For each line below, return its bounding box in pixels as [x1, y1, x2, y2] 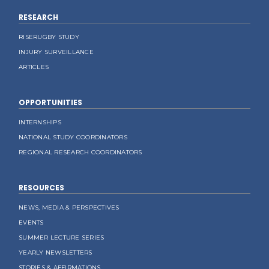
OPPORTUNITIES [19, 97, 83, 107]
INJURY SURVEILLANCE [19, 48, 94, 56]
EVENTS [19, 219, 44, 226]
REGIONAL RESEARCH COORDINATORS [19, 148, 142, 156]
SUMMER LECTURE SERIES [19, 234, 104, 241]
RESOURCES [19, 183, 65, 193]
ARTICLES [19, 63, 49, 71]
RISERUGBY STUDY [19, 33, 79, 41]
